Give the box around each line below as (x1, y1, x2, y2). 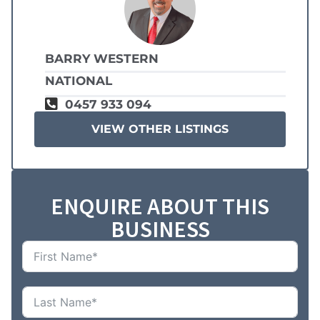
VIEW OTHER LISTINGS (91, 122, 229, 136)
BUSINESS (110, 215, 210, 244)
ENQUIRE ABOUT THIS (51, 192, 269, 221)
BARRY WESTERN (45, 51, 159, 66)
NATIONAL (45, 74, 112, 89)
